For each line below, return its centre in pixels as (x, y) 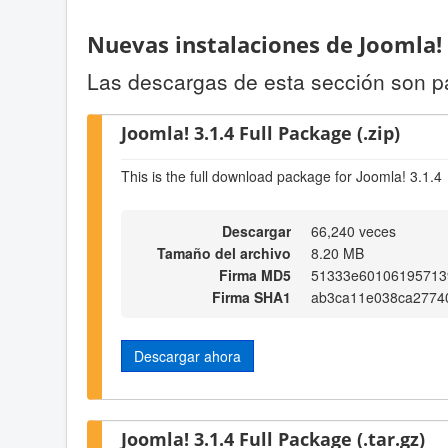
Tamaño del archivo (224, 252)
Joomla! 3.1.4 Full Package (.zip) (260, 132)
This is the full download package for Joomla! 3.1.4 (281, 176)
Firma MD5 (255, 274)
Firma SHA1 (251, 296)
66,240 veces (353, 230)
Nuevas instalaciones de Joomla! (264, 45)
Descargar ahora (187, 355)
